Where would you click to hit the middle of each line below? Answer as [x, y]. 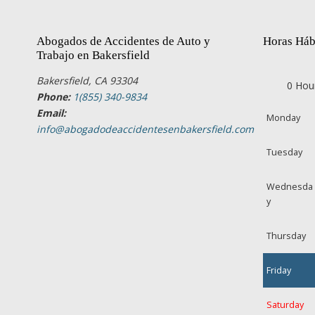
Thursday [287, 236]
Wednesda [290, 186]
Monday [284, 117]
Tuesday [285, 152]
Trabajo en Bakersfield [93, 55]
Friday [279, 270]
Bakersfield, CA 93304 [87, 80]
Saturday [285, 304]
